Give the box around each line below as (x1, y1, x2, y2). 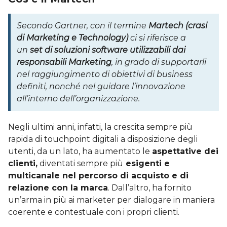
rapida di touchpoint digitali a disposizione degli (8, 134, 198, 144)
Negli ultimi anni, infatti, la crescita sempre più (8, 122, 193, 132)
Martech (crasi (148, 20, 207, 30)
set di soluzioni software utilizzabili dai (30, 45, 185, 55)
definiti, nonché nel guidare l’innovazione (17, 81, 185, 91)
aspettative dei (152, 146, 218, 156)
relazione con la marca (8, 182, 108, 193)
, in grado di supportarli (111, 57, 206, 67)
